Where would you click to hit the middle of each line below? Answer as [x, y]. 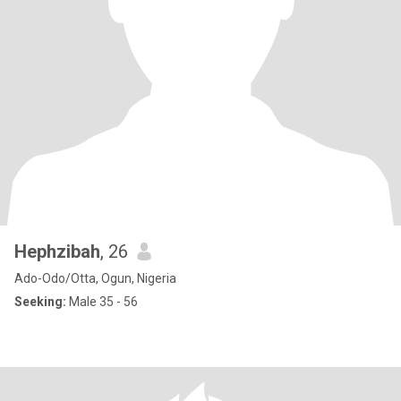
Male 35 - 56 [102, 302]
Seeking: [40, 302]
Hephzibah [57, 252]
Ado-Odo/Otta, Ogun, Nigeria [95, 278]
